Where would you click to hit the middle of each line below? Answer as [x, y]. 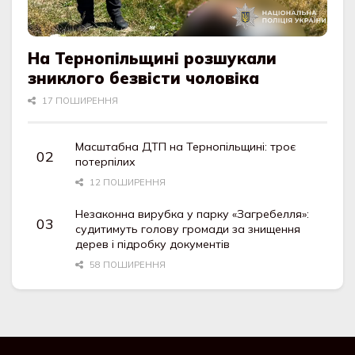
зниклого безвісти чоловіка [144, 78]
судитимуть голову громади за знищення [188, 229]
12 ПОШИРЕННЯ [126, 182]
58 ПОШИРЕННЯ [126, 264]
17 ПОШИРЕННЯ [79, 100]
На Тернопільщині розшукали [153, 58]
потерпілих [106, 161]
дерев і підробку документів [153, 244]
